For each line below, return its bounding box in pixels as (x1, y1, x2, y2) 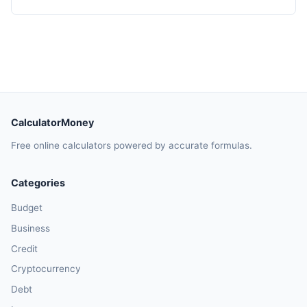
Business (11, 222, 50, 234)
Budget (11, 202, 42, 214)
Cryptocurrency (11, 263, 81, 275)
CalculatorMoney (11, 116, 94, 129)
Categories (11, 177, 65, 189)
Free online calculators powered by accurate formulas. (11, 140, 252, 151)
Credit (11, 243, 38, 254)
